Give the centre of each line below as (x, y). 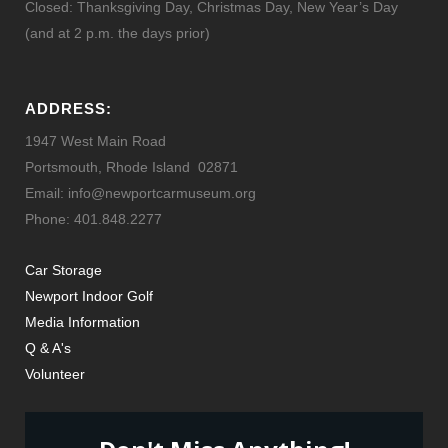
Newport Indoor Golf (89, 295)
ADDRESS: (68, 108)
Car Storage (63, 269)
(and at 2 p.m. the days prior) (117, 32)
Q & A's (48, 347)
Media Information (82, 321)
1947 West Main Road (95, 140)
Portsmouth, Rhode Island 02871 (131, 166)
